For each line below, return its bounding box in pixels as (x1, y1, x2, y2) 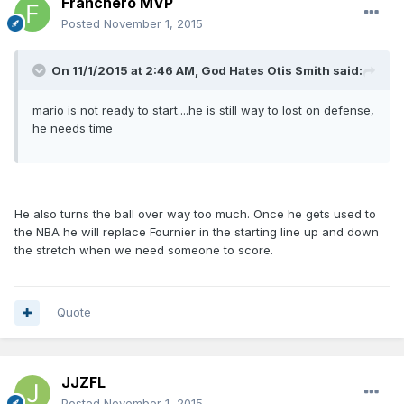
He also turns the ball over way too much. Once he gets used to (14, 207, 376, 222)
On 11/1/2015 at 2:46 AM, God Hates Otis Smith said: (51, 63, 363, 78)
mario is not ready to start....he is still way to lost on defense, (32, 103, 374, 118)
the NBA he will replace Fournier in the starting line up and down (14, 225, 379, 240)
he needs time (32, 121, 113, 136)
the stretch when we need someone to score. (14, 243, 273, 258)
